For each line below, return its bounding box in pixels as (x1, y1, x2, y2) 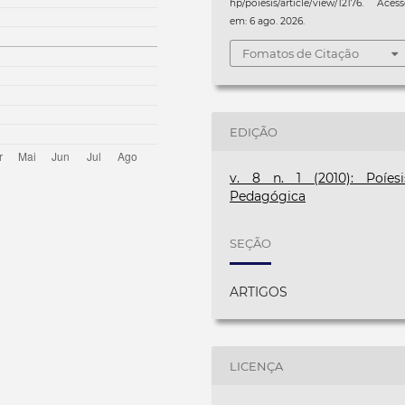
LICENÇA (230, 358, 284, 373)
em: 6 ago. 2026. (230, 14, 306, 27)
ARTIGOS (230, 284, 288, 301)
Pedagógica (230, 188, 306, 205)
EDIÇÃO (230, 124, 278, 139)
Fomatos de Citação (242, 46, 360, 61)
